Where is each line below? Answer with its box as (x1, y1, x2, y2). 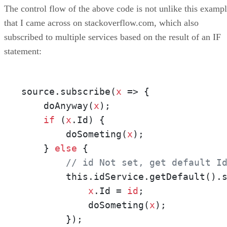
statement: (4, 46, 42, 56)
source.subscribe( (21, 86, 116, 97)
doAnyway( (21, 100, 94, 111)
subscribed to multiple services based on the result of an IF (4, 31, 221, 42)
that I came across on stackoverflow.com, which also (4, 17, 199, 28)
